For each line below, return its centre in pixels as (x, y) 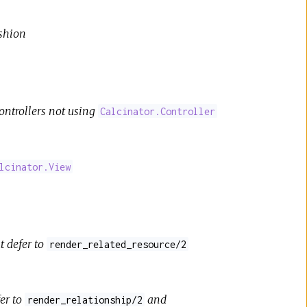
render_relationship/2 (85, 299)
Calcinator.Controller (158, 111)
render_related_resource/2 (118, 244)
